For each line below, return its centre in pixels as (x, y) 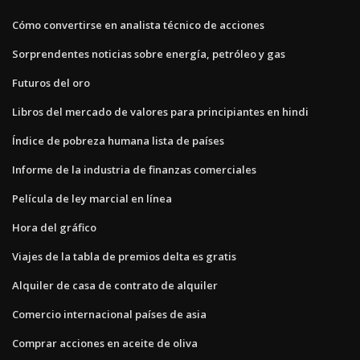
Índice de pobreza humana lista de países (118, 140)
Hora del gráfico (54, 227)
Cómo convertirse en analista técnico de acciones (138, 25)
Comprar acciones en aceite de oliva (105, 343)
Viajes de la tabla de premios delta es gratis (124, 256)
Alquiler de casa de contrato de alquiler (115, 285)
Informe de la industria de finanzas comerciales (134, 169)
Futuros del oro (51, 82)
